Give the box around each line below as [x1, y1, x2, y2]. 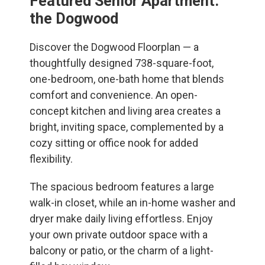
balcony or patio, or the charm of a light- [30, 244, 214, 257]
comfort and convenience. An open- [30, 89, 198, 102]
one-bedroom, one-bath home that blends [30, 73, 224, 86]
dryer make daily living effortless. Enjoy [30, 212, 213, 225]
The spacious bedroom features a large [30, 180, 214, 193]
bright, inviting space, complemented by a [30, 121, 224, 134]
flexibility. [30, 153, 73, 166]
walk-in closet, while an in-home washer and [30, 196, 235, 209]
